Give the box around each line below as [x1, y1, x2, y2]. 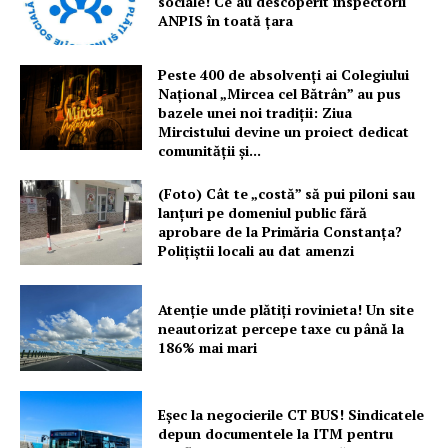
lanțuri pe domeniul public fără [158, 203, 368, 223]
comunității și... [158, 140, 262, 160]
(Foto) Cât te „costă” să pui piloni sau [158, 184, 416, 204]
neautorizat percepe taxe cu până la [158, 318, 405, 338]
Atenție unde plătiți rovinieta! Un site [158, 299, 415, 319]
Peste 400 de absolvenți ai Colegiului [158, 64, 410, 84]
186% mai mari [158, 337, 258, 357]
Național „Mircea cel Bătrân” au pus [158, 83, 402, 103]
